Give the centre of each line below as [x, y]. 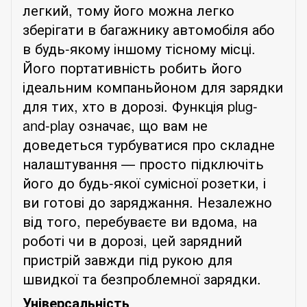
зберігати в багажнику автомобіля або [149, 29]
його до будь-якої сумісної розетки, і [144, 182]
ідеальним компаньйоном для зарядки [153, 86]
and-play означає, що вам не [115, 125]
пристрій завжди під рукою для [127, 259]
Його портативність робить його [132, 67]
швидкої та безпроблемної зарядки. [142, 278]
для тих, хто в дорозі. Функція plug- [140, 106]
